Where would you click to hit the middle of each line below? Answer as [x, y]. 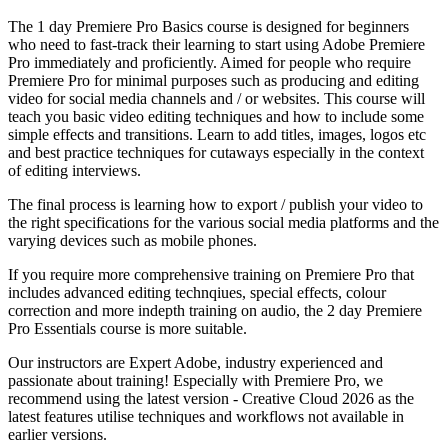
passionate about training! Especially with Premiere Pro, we [195, 380]
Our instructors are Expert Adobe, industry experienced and [195, 362]
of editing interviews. [74, 170]
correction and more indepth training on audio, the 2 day [187, 310]
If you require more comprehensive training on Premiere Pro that [211, 274]
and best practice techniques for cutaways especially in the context [216, 152]
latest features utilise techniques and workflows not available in [206, 416]
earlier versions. [57, 434]
